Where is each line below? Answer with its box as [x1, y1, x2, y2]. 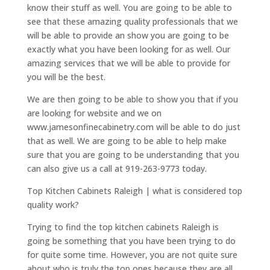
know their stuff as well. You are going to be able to [27, 1, 232, 13]
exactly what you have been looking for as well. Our [27, 43, 230, 55]
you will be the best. [27, 71, 105, 83]
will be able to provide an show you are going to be [27, 29, 229, 41]
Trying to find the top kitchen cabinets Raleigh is [27, 221, 219, 233]
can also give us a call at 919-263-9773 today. [27, 162, 207, 174]
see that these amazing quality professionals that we [27, 15, 238, 27]
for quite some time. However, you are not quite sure [27, 248, 237, 260]
